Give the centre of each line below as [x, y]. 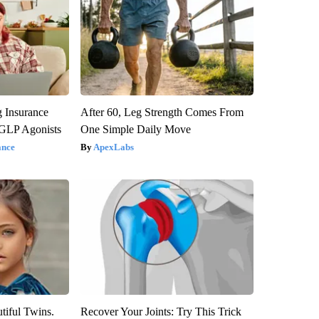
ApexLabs [113, 147]
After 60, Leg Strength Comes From [162, 113]
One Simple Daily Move [135, 130]
